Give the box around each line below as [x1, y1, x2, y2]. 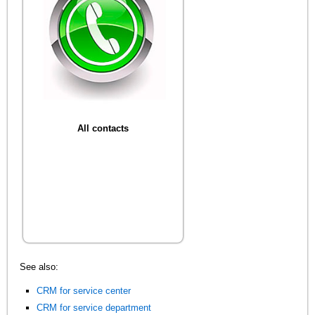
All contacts [77, 123, 129, 134]
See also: [20, 262, 59, 273]
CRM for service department [37, 302, 152, 314]
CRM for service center [37, 285, 131, 296]
